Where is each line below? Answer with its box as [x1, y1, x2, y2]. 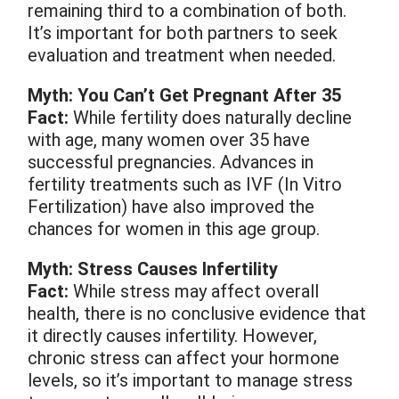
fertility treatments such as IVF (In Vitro [28, 174, 343, 196]
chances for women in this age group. [28, 218, 321, 240]
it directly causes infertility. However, [28, 325, 318, 347]
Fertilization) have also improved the [28, 196, 315, 218]
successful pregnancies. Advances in [28, 151, 314, 174]
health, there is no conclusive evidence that [28, 303, 367, 325]
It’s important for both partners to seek [28, 22, 338, 45]
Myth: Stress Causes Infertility [28, 258, 279, 281]
